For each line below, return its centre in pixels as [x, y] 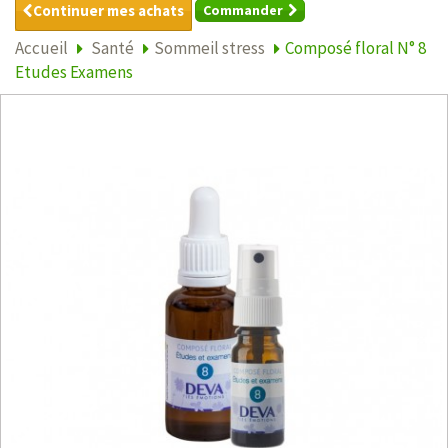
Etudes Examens [74, 71]
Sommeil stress [209, 47]
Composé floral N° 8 [355, 47]
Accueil [41, 47]
